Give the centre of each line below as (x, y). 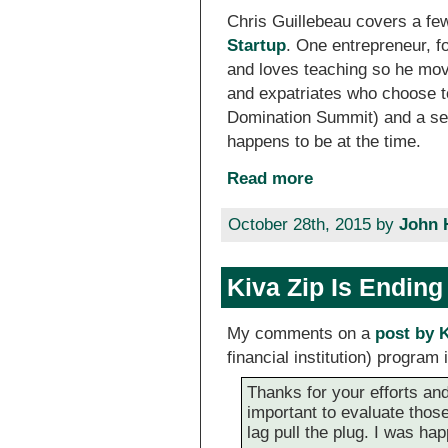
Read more (270, 178)
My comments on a (301, 334)
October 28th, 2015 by (313, 224)
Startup (257, 45)
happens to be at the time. (324, 141)
